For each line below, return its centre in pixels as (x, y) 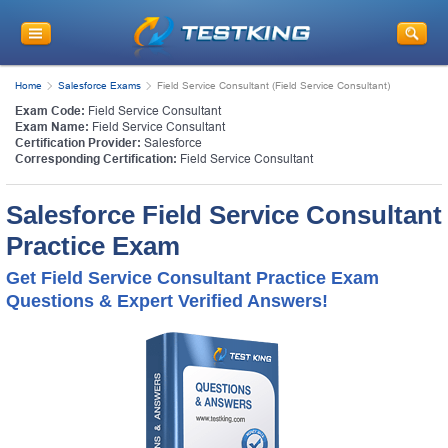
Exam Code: (50, 110)
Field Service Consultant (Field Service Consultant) (273, 85)
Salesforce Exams (99, 85)
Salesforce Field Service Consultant (224, 214)
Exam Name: (52, 126)
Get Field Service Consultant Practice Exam (192, 277)
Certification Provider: (78, 142)
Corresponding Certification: (96, 158)
